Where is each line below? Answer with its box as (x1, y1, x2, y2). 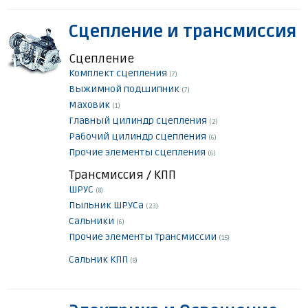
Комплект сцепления (69, 67, 169, 80)
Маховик (69, 99, 112, 111)
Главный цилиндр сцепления (69, 115, 209, 127)
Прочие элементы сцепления (69, 146, 208, 159)
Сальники (69, 215, 116, 228)
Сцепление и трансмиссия (69, 22, 296, 43)
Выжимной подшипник (69, 83, 181, 96)
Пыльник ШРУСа (69, 199, 146, 212)
